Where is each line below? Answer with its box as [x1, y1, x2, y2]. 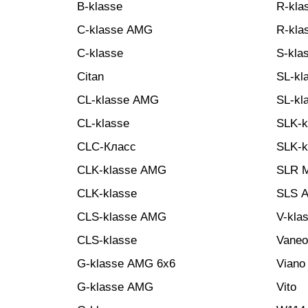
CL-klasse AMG [77, 93, 159, 107]
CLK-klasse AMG [77, 164, 166, 177]
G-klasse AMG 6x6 [77, 257, 175, 270]
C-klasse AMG [77, 23, 153, 36]
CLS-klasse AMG [77, 210, 166, 223]
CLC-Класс [77, 140, 136, 153]
